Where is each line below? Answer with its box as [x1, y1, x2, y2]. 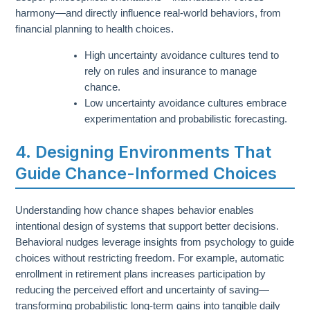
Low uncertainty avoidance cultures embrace [84, 97, 287, 109]
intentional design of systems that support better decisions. [15, 220, 280, 232]
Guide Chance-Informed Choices [15, 163, 277, 183]
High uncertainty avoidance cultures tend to [84, 49, 280, 61]
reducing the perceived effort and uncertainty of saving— [15, 284, 270, 295]
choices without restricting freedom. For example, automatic [15, 252, 285, 264]
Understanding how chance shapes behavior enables [15, 204, 255, 216]
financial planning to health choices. [15, 24, 174, 35]
